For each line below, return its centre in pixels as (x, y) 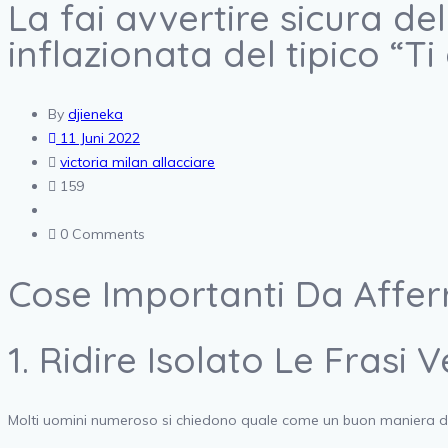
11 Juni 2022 (98, 138)
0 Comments (102, 234)
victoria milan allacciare (137, 162)
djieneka (95, 114)
